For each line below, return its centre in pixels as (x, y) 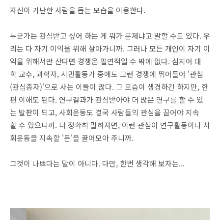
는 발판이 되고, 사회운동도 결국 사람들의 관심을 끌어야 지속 (105, 112)
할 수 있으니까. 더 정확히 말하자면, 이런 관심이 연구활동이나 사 (110, 125)
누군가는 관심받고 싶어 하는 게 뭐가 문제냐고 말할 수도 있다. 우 (110, 36)
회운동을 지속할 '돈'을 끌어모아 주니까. (72, 138)
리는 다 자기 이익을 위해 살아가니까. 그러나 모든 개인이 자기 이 (110, 48)
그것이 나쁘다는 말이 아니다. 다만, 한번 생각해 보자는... (97, 163)
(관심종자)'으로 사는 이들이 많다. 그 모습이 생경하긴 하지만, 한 (109, 87)
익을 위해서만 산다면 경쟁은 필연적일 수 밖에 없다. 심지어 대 (106, 61)
